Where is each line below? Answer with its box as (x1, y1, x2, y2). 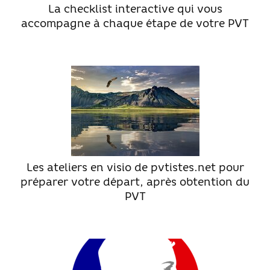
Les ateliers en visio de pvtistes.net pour (26, 163, 244, 174)
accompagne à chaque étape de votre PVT (21, 19, 249, 30)
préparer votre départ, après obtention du (20, 178, 250, 189)
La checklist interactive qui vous (48, 5, 222, 16)
